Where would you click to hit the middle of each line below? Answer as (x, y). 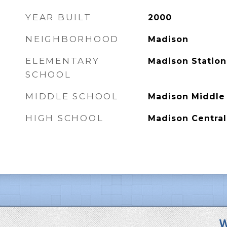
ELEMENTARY (63, 61)
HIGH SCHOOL (65, 118)
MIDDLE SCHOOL (72, 96)
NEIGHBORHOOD (72, 39)
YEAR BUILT (59, 17)
